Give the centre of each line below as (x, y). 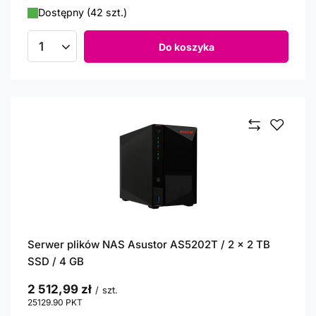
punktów (100, 302)
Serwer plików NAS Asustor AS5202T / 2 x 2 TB (149, 244)
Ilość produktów (80, 53)
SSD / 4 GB (56, 261)
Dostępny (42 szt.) (83, 12)
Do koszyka (186, 47)
